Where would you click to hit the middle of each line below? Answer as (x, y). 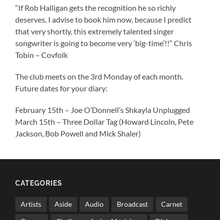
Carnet (172, 204)
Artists (31, 204)
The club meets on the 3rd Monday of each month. (99, 76)
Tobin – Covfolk (42, 55)
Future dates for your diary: (62, 88)
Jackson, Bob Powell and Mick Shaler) (78, 133)
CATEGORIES (39, 183)
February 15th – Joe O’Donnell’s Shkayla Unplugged (103, 110)
